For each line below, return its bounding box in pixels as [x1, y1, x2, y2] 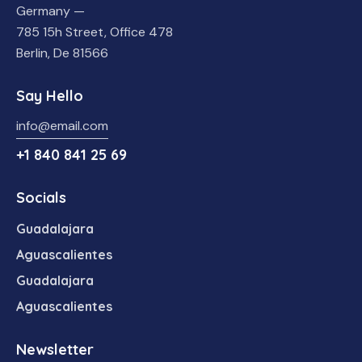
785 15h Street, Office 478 [16, 23, 173, 41]
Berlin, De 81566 [16, 44, 108, 62]
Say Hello [16, 86, 83, 105]
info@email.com [16, 117, 108, 135]
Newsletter [16, 339, 94, 359]
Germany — [16, 2, 85, 20]
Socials [16, 188, 66, 208]
